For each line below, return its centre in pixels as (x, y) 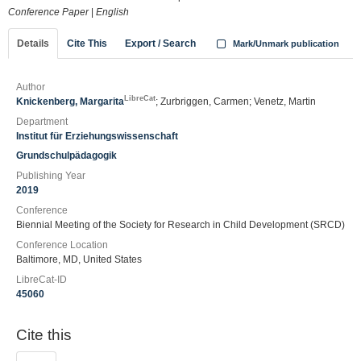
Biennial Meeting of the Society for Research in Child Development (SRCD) (180, 225)
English (112, 12)
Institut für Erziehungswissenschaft (97, 136)
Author (31, 87)
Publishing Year (51, 176)
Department (42, 122)
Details (33, 44)
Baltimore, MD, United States (79, 259)
